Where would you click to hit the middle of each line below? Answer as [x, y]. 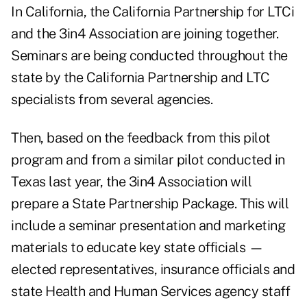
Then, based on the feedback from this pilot [141, 138]
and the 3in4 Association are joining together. [145, 34]
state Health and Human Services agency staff [150, 292]
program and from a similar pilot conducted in [148, 160]
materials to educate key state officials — [137, 248]
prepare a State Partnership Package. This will [150, 204]
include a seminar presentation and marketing [148, 226]
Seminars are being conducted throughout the [149, 56]
